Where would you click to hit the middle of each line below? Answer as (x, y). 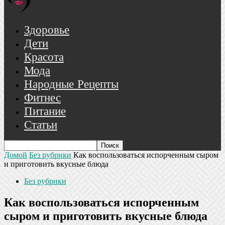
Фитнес (42, 98)
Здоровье (47, 30)
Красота (44, 58)
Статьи (41, 125)
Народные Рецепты (71, 85)
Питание (45, 112)
